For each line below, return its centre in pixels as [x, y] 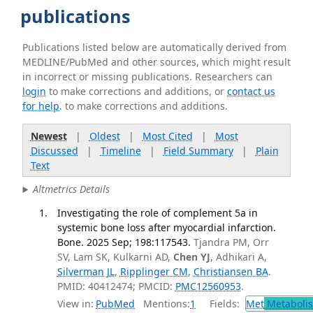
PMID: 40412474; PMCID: [116, 286]
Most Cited [167, 136]
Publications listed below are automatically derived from [155, 47]
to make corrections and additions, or [137, 91]
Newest [49, 136]
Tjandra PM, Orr [231, 242]
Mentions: [162, 304]
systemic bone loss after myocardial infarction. [166, 227]
